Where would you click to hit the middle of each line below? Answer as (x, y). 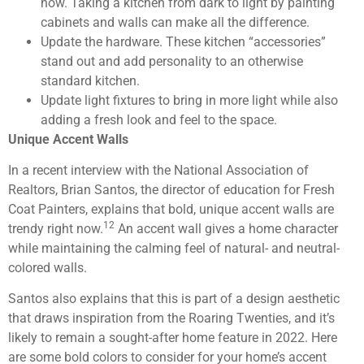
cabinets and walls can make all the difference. (175, 22)
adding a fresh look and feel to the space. (159, 119)
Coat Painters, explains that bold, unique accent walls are (171, 209)
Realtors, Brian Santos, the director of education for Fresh (171, 189)
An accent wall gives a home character (226, 228)
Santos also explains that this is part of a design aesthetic (174, 299)
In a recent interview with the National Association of (158, 170)
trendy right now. (56, 228)
